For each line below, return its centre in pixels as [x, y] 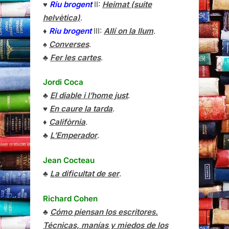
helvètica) [62, 17]
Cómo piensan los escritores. [104, 212]
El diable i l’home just [89, 96]
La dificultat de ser [85, 174]
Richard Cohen [70, 198]
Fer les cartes [75, 57]
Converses [69, 44]
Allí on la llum [129, 31]
